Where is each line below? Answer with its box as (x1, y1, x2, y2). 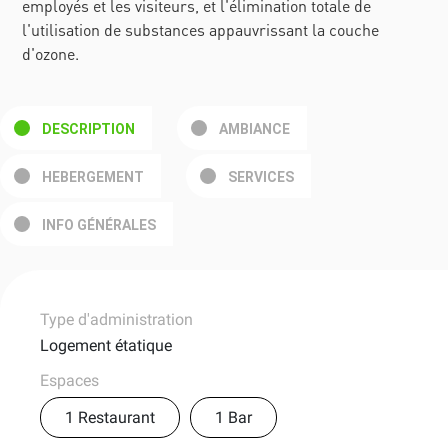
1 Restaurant (65, 408, 155, 428)
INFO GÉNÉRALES (42, 217, 156, 234)
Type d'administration (40, 310, 193, 330)
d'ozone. (22, 43, 80, 65)
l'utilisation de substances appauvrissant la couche (22, 19, 380, 41)
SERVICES (228, 169, 294, 186)
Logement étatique (40, 336, 172, 356)
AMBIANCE (219, 121, 290, 138)
